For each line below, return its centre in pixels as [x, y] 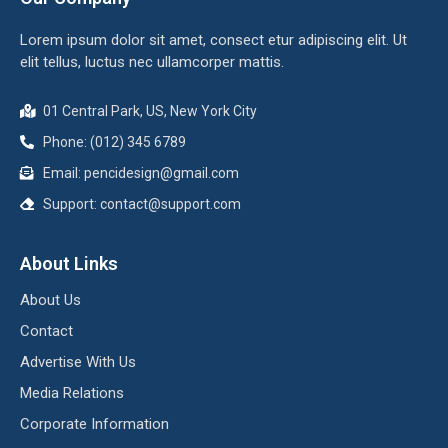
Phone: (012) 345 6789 [114, 141]
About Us [50, 299]
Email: [63, 172]
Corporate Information [94, 423]
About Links [69, 263]
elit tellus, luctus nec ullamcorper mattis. [152, 61]
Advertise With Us [78, 361]
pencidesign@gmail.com [161, 172]
